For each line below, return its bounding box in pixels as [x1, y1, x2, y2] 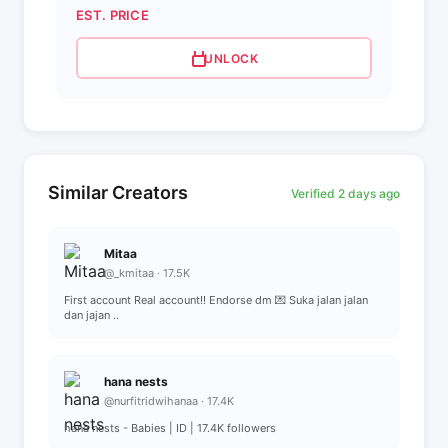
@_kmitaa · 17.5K [104, 266, 190, 280]
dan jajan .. [64, 308, 119, 322]
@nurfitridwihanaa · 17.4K [104, 394, 234, 408]
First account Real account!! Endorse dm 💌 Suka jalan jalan [64, 293, 368, 307]
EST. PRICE [76, 7, 149, 23]
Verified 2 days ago [291, 185, 400, 201]
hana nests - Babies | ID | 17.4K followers [64, 421, 276, 435]
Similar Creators [48, 182, 188, 203]
